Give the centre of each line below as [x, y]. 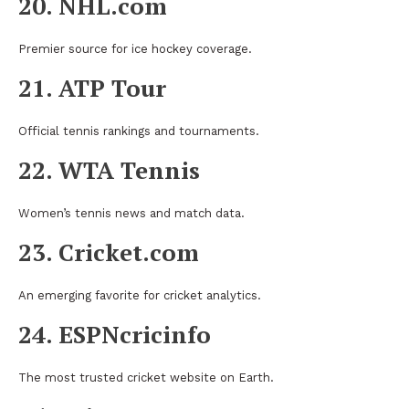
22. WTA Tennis [109, 169]
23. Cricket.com [109, 252]
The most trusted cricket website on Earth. [146, 377]
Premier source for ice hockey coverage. [135, 48]
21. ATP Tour [92, 87]
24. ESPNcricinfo [115, 334]
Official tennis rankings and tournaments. [139, 131]
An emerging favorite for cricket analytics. [140, 295]
